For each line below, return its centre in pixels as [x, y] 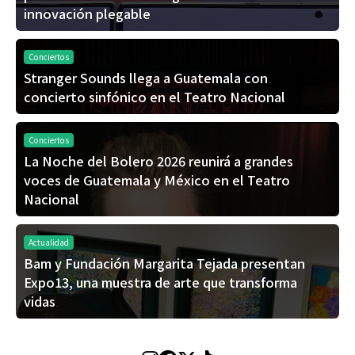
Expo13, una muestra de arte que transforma [160, 282]
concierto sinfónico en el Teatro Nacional [155, 97]
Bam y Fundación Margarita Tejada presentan [164, 263]
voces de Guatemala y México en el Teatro [157, 180]
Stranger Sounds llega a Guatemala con [146, 78]
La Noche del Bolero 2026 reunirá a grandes [158, 161]
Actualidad [49, 242]
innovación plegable [87, 14]
